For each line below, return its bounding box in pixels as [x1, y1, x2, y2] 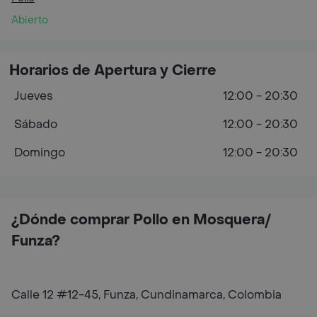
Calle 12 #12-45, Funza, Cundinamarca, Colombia [11, 287, 282, 302]
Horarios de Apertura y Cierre [9, 62, 217, 80]
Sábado [14, 117, 57, 132]
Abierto [11, 13, 48, 27]
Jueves [14, 88, 53, 103]
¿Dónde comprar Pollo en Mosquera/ [11, 211, 271, 229]
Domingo [14, 145, 65, 160]
